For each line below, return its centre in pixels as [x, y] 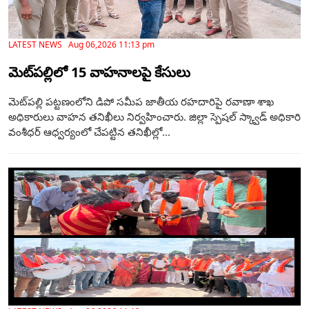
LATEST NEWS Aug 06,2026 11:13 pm [81, 45]
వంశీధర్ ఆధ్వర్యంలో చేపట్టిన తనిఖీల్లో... [89, 132]
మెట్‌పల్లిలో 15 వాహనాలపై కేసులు [99, 72]
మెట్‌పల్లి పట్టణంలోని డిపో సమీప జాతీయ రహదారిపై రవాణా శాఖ [141, 102]
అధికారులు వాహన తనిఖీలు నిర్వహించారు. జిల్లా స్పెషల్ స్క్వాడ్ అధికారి [154, 117]
